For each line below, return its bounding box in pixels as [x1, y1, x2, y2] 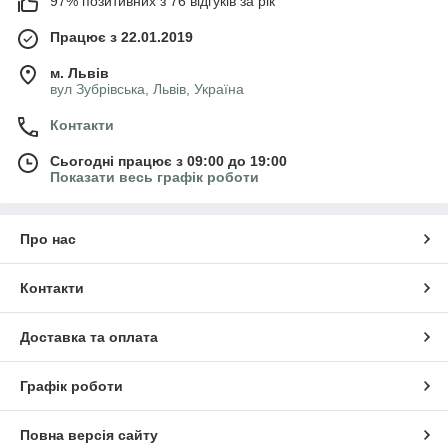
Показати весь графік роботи [50, 169, 259, 186]
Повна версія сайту [20, 427, 158, 444]
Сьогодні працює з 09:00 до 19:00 [50, 153, 287, 170]
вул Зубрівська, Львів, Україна [50, 81, 244, 98]
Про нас [20, 231, 76, 248]
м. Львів [50, 65, 109, 82]
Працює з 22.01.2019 [50, 29, 193, 46]
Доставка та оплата [20, 329, 158, 346]
